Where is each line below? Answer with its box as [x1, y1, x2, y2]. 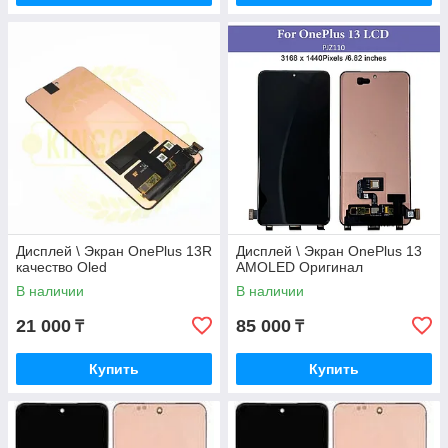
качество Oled [16, 259, 107, 276]
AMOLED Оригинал [236, 259, 363, 276]
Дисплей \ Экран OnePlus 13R [16, 243, 212, 260]
